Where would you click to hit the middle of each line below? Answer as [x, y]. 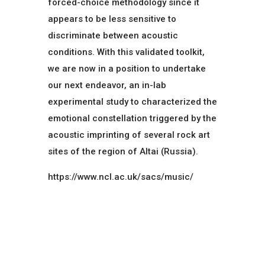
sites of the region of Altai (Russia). [123, 151]
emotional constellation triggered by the [132, 118]
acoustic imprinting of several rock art [129, 135]
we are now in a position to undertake [127, 68]
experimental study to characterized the [132, 101]
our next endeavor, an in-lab [107, 85]
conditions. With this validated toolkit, [126, 52]
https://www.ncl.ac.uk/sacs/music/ [120, 177]
